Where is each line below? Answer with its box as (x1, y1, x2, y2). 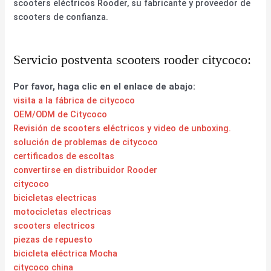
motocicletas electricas (13, 206, 112, 217)
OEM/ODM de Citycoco (13, 108, 108, 120)
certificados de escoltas (13, 150, 115, 162)
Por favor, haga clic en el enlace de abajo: (13, 80, 196, 92)
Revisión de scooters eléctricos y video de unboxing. (13, 122, 232, 134)
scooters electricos (13, 220, 96, 231)
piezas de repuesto (13, 233, 93, 245)
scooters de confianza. (13, 11, 109, 22)
